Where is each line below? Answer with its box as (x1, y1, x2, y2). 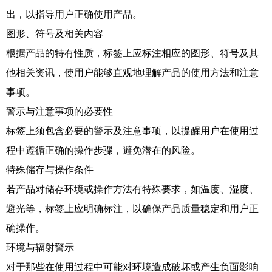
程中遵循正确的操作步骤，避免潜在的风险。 (6, 145, 200, 155)
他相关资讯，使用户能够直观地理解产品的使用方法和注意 (6, 67, 259, 78)
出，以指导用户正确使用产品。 (6, 9, 142, 19)
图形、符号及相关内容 (6, 29, 103, 39)
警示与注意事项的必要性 (6, 106, 113, 117)
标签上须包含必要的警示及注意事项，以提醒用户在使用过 (6, 126, 259, 136)
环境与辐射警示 (6, 242, 74, 253)
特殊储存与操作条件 (6, 165, 93, 175)
